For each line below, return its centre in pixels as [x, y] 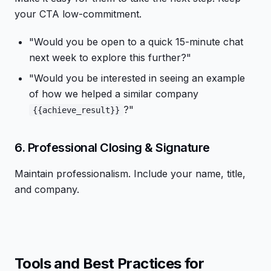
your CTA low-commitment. [78, 14]
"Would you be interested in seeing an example [137, 78]
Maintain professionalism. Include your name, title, [130, 174]
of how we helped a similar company [114, 94]
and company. [47, 189]
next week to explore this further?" [110, 57]
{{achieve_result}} [76, 110]
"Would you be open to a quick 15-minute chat [136, 42]
